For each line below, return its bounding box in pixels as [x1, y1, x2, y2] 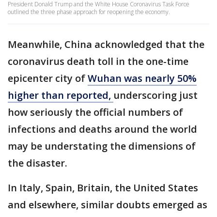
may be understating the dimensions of [8, 139, 196, 153]
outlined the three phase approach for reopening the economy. [8, 8, 170, 16]
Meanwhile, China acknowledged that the [8, 38, 204, 51]
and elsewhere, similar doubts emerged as [8, 198, 207, 211]
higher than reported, [8, 89, 113, 102]
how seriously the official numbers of [8, 106, 183, 119]
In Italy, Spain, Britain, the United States [8, 181, 198, 194]
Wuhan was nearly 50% [88, 72, 197, 85]
